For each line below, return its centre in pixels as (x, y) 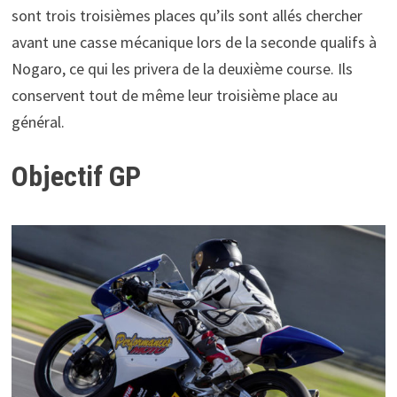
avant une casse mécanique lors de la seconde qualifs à (194, 43)
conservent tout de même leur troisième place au (174, 96)
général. (38, 122)
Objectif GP (76, 177)
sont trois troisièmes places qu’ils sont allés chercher (187, 16)
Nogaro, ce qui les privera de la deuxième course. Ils (182, 69)
